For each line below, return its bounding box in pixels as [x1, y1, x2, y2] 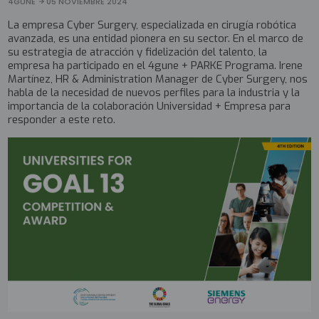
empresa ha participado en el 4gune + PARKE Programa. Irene [8, 58, 303, 73]
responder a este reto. [8, 112, 116, 127]
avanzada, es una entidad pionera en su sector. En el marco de [8, 31, 304, 46]
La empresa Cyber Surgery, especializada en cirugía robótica [8, 17, 297, 32]
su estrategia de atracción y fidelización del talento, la [8, 44, 268, 59]
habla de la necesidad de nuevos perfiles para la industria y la [8, 85, 300, 100]
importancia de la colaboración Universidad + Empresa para [8, 98, 291, 113]
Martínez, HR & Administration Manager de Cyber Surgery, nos [8, 71, 308, 86]
